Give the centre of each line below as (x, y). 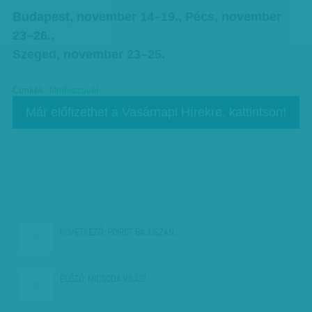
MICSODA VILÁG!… (120, 279)
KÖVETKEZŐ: (83, 233)
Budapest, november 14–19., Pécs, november (147, 17)
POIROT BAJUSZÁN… (143, 233)
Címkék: (31, 91)
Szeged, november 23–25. (88, 54)
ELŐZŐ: (73, 279)
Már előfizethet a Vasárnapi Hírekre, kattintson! (156, 112)
